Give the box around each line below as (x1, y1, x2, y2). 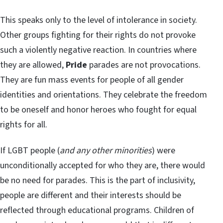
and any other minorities (60, 144, 152, 157)
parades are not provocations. (87, 58, 201, 71)
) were (152, 144, 175, 157)
